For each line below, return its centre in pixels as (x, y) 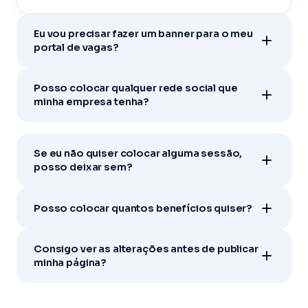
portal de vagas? (76, 48)
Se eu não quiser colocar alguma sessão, (138, 153)
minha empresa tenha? (92, 102)
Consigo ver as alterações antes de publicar (146, 249)
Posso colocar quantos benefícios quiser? (143, 208)
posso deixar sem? (83, 167)
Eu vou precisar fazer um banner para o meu (143, 34)
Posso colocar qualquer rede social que (136, 88)
